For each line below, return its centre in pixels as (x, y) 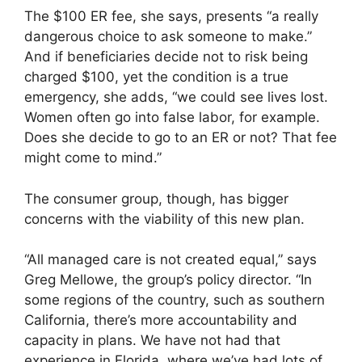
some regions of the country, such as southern (175, 300)
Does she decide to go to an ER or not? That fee (181, 138)
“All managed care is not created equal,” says (170, 260)
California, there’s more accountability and (161, 320)
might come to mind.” (93, 158)
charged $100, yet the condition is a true (156, 77)
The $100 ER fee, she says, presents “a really (171, 17)
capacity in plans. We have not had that (152, 341)
